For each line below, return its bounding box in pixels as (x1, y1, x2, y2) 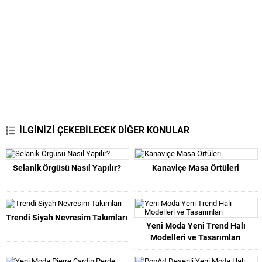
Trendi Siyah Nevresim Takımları (6, 213, 128, 222)
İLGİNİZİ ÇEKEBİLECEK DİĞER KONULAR (19, 125, 189, 136)
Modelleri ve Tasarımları (150, 233, 242, 242)
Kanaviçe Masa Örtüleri (152, 163, 240, 173)
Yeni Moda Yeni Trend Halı (146, 221, 246, 230)
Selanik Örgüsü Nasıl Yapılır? (12, 163, 121, 173)
